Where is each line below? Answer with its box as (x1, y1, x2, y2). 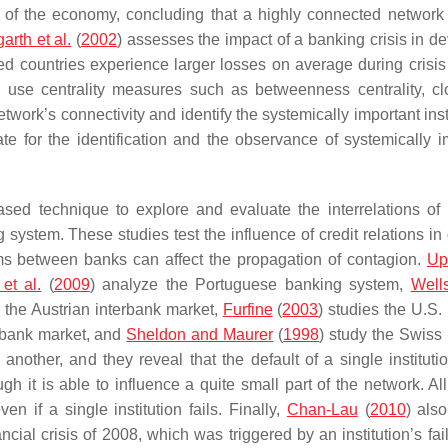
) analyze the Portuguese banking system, (89, 276, 411, 293)
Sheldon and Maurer (126, 326, 274, 343)
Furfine (222, 301, 273, 318)
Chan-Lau (286, 401, 358, 418)
